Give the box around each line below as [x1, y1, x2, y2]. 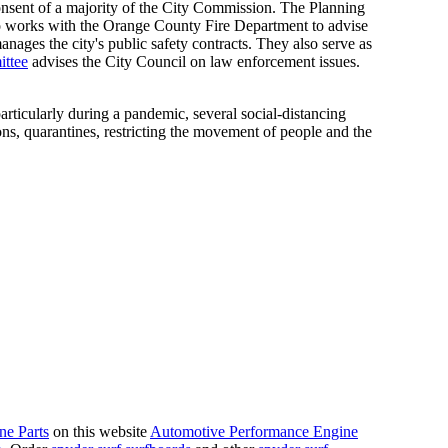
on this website [49, 422, 150, 440]
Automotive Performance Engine [150, 422, 358, 440]
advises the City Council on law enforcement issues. [28, 52, 360, 70]
